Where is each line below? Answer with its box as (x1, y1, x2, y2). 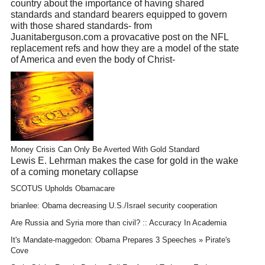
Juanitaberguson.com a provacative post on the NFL (10, 32, 228, 43)
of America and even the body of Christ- (10, 54, 175, 65)
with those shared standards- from (10, 21, 152, 31)
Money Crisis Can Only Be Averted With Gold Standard (10, 144, 199, 154)
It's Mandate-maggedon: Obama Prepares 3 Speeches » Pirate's (10, 235, 231, 244)
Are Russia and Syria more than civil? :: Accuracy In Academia (10, 218, 227, 228)
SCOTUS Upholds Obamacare (10, 184, 115, 193)
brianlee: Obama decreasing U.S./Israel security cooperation (10, 201, 217, 211)
